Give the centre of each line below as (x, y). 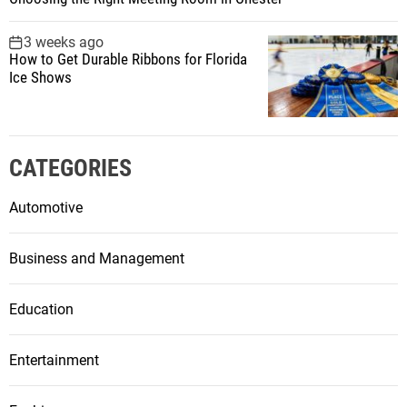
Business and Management (97, 258)
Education (41, 309)
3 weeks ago (64, 42)
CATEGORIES (70, 168)
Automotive (46, 207)
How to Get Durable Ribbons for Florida (128, 59)
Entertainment (54, 360)
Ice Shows (40, 77)
